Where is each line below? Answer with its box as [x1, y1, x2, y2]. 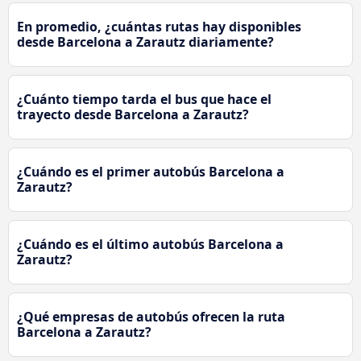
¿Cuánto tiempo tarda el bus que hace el [17, 90, 272, 109]
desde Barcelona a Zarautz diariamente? [17, 33, 274, 52]
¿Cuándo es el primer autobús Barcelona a [17, 163, 284, 181]
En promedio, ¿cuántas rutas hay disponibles [17, 18, 301, 36]
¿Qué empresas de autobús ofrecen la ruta [17, 308, 285, 326]
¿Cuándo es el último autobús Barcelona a [17, 235, 284, 254]
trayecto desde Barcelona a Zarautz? [17, 106, 249, 124]
